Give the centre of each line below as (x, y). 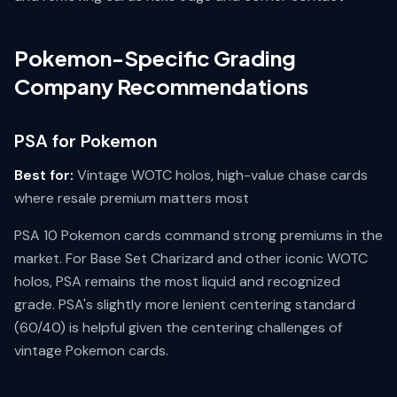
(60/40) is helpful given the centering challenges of (178, 327)
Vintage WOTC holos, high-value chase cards (221, 175)
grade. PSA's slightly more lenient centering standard (185, 304)
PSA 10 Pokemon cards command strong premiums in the (198, 235)
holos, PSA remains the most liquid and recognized (177, 281)
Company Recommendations (161, 86)
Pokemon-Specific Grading (155, 58)
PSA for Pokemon (86, 141)
